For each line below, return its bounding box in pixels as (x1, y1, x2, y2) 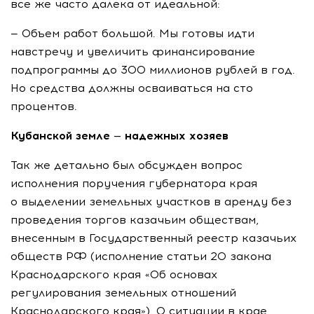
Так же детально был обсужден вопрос (11, 158, 243, 172)
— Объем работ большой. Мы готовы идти (11, 27, 254, 40)
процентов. (11, 100, 77, 113)
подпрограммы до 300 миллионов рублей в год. (11, 63, 295, 76)
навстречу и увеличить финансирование (11, 45, 255, 58)
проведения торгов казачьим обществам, (11, 213, 259, 226)
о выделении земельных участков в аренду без (11, 195, 292, 208)
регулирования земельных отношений (11, 286, 236, 299)
